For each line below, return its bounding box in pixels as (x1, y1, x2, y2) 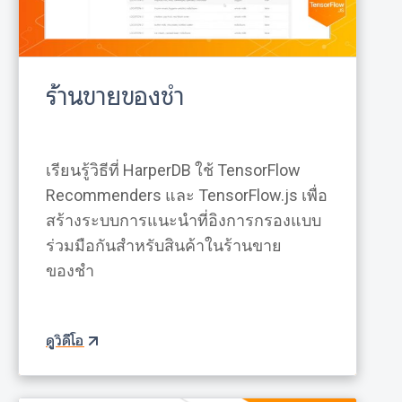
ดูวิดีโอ (46, 331, 83, 350)
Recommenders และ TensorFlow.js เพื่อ (46, 185, 328, 205)
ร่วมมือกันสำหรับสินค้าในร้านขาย (46, 235, 282, 255)
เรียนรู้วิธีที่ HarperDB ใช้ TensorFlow (46, 160, 301, 179)
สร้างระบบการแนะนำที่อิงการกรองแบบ (46, 210, 321, 230)
